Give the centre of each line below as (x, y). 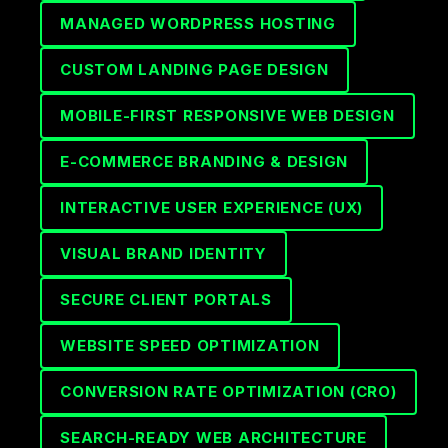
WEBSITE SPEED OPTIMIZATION (190, 345)
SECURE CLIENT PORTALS (166, 299)
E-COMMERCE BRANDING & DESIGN (204, 161)
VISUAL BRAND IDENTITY (163, 253)
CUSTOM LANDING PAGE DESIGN (194, 69)
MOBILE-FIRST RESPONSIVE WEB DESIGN (227, 115)
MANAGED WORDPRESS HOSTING (198, 23)
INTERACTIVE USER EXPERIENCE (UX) (211, 207)
